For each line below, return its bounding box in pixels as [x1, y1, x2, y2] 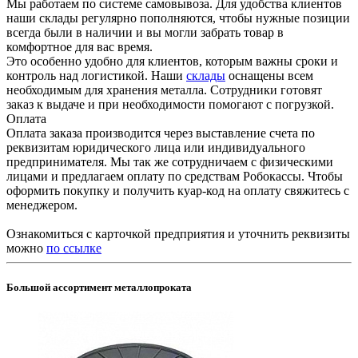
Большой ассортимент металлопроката [6, 280, 192, 293]
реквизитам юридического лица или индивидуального [6, 140, 305, 154]
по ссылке [46, 241, 101, 255]
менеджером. [6, 197, 78, 212]
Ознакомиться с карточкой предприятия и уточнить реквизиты [6, 226, 350, 241]
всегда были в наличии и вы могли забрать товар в [6, 25, 284, 39]
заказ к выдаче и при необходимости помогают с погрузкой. [6, 97, 334, 111]
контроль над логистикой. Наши [6, 68, 186, 82]
